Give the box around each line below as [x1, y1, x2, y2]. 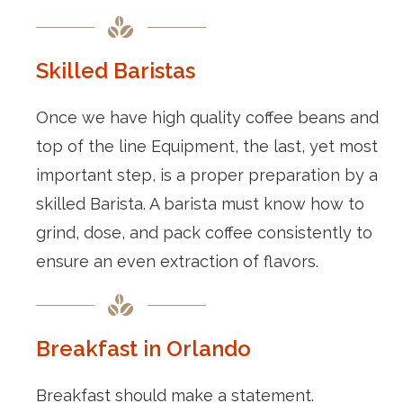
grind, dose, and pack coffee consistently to [36, 222, 372, 242]
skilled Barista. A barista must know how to [36, 193, 364, 213]
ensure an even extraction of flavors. [36, 251, 318, 271]
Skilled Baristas [36, 57, 195, 84]
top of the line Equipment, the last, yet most [36, 136, 378, 156]
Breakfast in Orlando [36, 335, 251, 362]
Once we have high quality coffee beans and [36, 107, 379, 127]
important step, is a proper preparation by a [36, 165, 378, 184]
